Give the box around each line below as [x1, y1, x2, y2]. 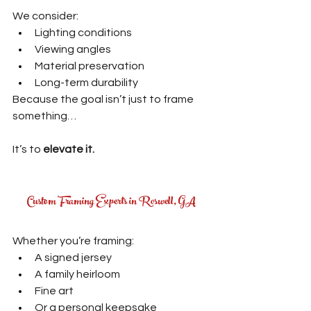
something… [12, 110, 76, 121]
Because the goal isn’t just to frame [12, 93, 196, 105]
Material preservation [35, 60, 144, 72]
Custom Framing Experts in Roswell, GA [26, 190, 196, 214]
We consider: [12, 10, 78, 22]
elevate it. [43, 143, 94, 155]
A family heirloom [35, 268, 120, 280]
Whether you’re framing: [12, 235, 134, 246]
